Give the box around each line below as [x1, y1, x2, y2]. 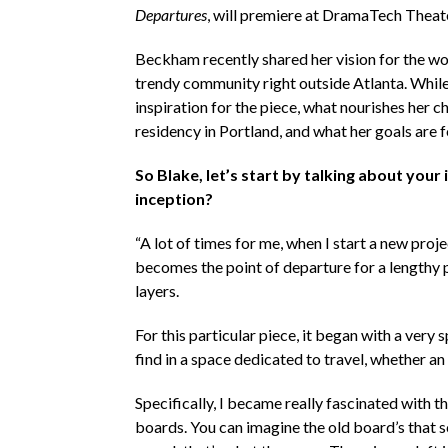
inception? [134, 188, 213, 208]
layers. [134, 280, 179, 300]
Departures [134, 4, 207, 24]
